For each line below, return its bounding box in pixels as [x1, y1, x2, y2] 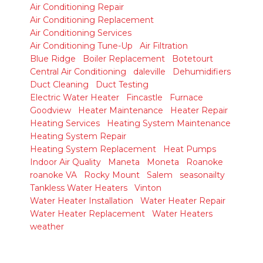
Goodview [30, 105, 71, 116]
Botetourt [172, 53, 213, 64]
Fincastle [126, 92, 163, 103]
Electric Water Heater [30, 92, 119, 103]
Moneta [147, 157, 179, 167]
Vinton [134, 183, 161, 193]
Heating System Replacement [30, 144, 156, 154]
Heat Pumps [163, 144, 216, 154]
